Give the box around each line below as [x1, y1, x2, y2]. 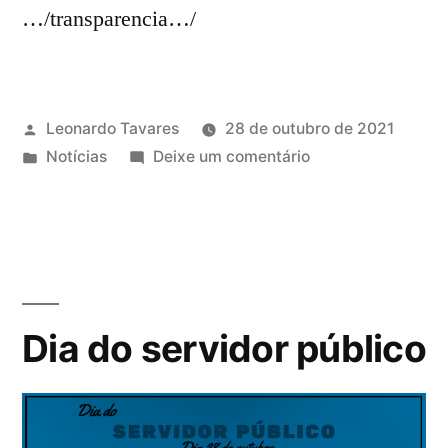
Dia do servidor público [22, 326, 426, 372]
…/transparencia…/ [22, 5, 196, 34]
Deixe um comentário [152, 147, 310, 167]
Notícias [45, 147, 107, 167]
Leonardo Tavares [45, 119, 179, 139]
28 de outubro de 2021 [224, 119, 394, 139]
